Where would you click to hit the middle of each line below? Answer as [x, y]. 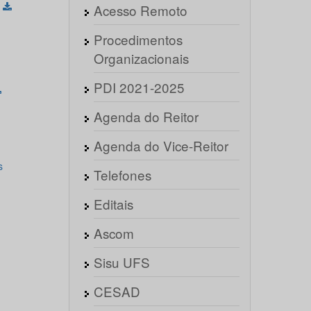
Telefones [122, 175]
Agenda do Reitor [146, 116]
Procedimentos [138, 39]
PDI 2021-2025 [139, 87]
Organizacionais [141, 58]
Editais [113, 204]
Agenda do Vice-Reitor [161, 145]
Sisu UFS [121, 262]
